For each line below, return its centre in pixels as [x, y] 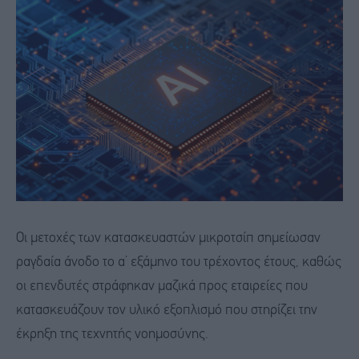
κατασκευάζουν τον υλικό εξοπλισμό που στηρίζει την [167, 310]
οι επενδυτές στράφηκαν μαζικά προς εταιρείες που [162, 286]
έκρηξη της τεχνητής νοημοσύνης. [112, 334]
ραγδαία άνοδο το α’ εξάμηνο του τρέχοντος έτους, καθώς [179, 262]
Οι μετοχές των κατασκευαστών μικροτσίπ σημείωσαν [168, 238]
